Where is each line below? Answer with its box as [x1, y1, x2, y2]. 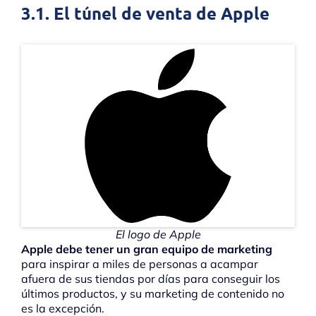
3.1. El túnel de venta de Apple [21, 2, 269, 25]
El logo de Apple [115, 226, 201, 241]
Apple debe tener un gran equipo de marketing [21, 241, 272, 256]
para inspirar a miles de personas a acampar [21, 256, 258, 271]
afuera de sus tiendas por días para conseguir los [21, 271, 280, 286]
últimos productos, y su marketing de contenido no [21, 286, 284, 300]
